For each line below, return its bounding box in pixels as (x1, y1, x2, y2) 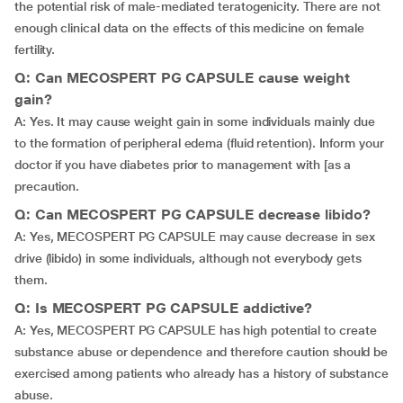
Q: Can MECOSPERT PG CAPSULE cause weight (14, 69, 350, 86)
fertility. (14, 42, 56, 57)
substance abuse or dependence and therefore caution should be (14, 345, 389, 359)
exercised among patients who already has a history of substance (14, 366, 389, 381)
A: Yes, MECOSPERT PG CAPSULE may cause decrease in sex (14, 229, 375, 244)
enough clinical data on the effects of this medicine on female (14, 21, 365, 35)
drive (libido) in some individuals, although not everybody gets (14, 251, 362, 265)
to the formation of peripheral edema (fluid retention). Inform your (14, 136, 384, 150)
